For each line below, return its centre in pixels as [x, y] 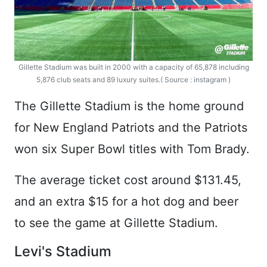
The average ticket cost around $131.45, [128, 180]
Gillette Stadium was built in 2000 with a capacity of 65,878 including [133, 67]
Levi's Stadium [63, 251]
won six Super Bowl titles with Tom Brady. [132, 149]
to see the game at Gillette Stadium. [116, 223]
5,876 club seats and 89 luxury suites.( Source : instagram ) [133, 79]
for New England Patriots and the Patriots [131, 127]
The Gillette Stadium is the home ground [129, 106]
